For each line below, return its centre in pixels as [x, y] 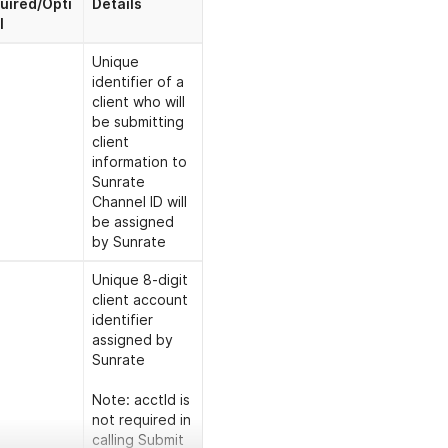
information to [139, 162]
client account [139, 300]
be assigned [132, 222]
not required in [141, 420]
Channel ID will [139, 202]
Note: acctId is [140, 400]
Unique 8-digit [139, 280]
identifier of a [137, 82]
